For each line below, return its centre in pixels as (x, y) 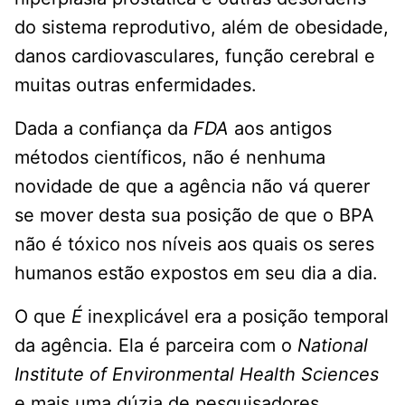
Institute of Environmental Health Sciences (197, 374)
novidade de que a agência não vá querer (192, 186)
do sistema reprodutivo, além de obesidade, (202, 27)
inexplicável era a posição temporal (235, 316)
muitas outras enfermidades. (136, 85)
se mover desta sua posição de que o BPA (194, 215)
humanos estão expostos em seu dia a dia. (196, 273)
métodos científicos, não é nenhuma (170, 157)
